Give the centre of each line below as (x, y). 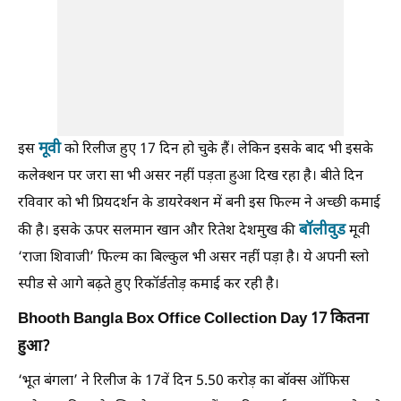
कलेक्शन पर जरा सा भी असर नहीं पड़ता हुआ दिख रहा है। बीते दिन (191, 176)
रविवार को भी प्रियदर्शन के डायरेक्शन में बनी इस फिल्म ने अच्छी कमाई (199, 203)
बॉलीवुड (322, 230)
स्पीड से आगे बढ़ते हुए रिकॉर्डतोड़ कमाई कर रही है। (149, 285)
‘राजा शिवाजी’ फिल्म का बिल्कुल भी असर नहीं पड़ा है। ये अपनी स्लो (193, 258)
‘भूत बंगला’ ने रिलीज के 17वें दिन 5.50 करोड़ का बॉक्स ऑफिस (184, 381)
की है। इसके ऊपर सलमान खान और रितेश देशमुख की (158, 231)
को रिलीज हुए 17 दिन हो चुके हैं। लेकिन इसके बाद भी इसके (217, 149)
